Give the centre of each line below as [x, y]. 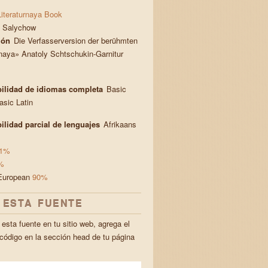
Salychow [21, 27]
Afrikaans [120, 124]
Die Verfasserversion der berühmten [76, 40]
